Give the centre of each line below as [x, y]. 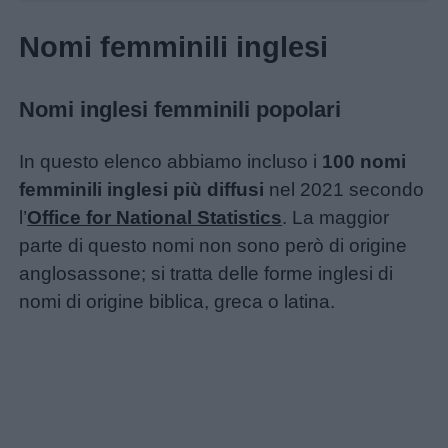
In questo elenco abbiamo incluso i [171, 162]
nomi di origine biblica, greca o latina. [177, 302]
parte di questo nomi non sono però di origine [213, 246]
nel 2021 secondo [344, 190]
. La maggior [336, 218]
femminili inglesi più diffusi [142, 190]
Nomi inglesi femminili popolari [180, 109]
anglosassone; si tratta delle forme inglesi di [206, 274]
